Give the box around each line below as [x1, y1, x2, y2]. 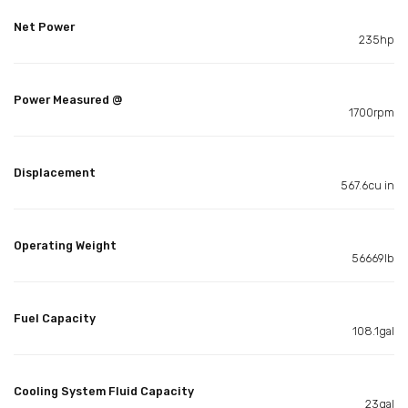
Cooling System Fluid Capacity [14, 383, 194, 398]
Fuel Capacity [14, 311, 96, 325]
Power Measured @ [14, 92, 122, 107]
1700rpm [349, 105, 394, 119]
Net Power [14, 19, 75, 34]
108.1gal [352, 323, 394, 338]
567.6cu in [341, 178, 394, 192]
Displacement [14, 165, 96, 179]
